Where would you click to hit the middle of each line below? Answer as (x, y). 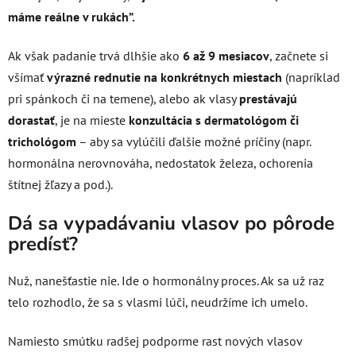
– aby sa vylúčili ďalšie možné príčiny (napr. (195, 142)
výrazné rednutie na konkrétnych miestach (164, 77)
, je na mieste (90, 120)
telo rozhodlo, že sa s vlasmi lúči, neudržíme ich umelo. (158, 302)
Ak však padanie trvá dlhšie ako (94, 56)
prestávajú (268, 99)
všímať (26, 77)
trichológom (42, 142)
